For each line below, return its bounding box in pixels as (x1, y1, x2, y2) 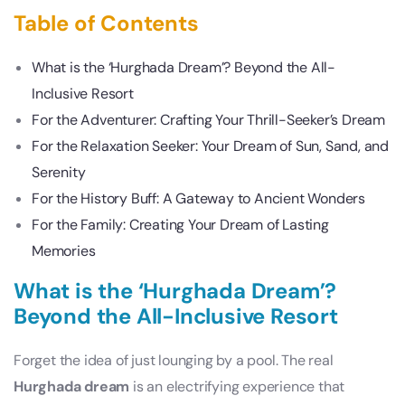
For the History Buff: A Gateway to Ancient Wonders (32, 189, 365, 209)
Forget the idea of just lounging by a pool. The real (14, 351, 334, 371)
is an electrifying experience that (129, 377, 345, 397)
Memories (32, 241, 96, 261)
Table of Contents (14, 9, 199, 38)
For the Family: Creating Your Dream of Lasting (32, 215, 329, 235)
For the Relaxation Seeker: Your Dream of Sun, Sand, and (32, 137, 389, 156)
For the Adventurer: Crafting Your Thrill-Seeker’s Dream (32, 110, 385, 130)
